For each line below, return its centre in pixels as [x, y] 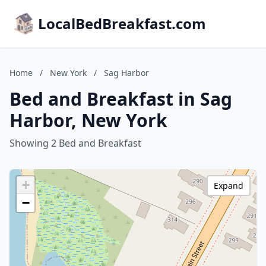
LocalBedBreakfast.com [122, 23]
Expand [229, 186]
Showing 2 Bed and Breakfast [75, 143]
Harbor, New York [88, 120]
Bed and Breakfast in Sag [121, 99]
